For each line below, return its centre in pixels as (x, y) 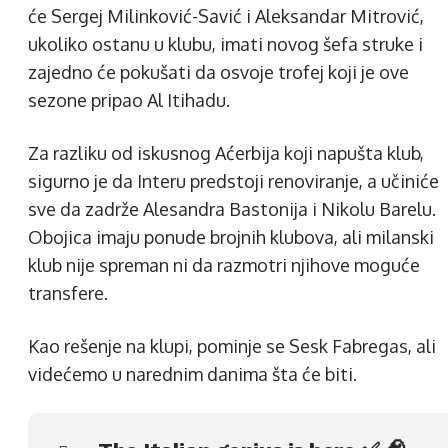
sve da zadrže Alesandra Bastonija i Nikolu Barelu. (232, 209)
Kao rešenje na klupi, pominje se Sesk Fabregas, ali (232, 346)
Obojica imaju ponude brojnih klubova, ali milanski (231, 237)
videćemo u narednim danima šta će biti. (192, 374)
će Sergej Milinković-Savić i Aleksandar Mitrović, (226, 16)
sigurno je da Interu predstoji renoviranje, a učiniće (233, 181)
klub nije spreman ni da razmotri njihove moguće (224, 265)
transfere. (68, 293)
